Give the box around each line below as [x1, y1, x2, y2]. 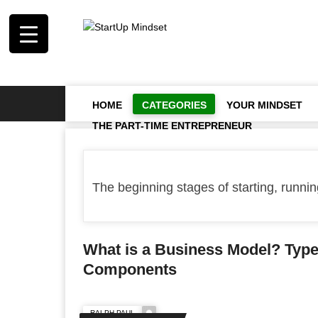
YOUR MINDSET [226, 99, 302, 111]
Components [83, 261, 177, 278]
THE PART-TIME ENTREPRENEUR [92, 120, 252, 131]
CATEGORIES [142, 99, 207, 111]
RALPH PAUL [90, 309, 135, 317]
